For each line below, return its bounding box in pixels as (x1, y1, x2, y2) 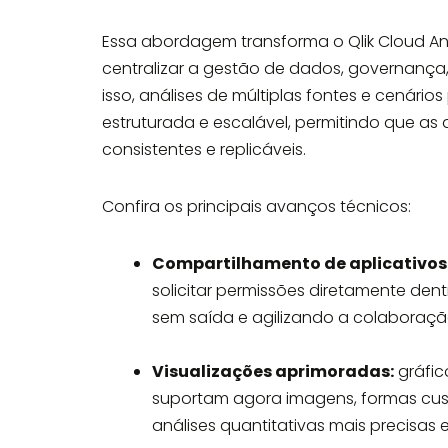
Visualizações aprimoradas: (152, 360, 394, 383)
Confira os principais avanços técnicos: (102, 195, 411, 218)
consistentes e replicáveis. (102, 138, 306, 161)
